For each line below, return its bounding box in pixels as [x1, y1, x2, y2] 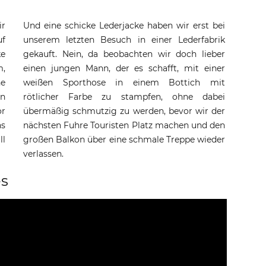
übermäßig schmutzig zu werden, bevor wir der [23, 106, 225, 116]
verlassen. [23, 148, 64, 159]
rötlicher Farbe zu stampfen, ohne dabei [23, 91, 225, 102]
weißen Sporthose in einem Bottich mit [23, 77, 225, 88]
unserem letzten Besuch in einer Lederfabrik [23, 34, 225, 45]
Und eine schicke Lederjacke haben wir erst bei [23, 20, 225, 31]
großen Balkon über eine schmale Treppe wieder [23, 134, 225, 145]
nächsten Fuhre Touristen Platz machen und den [23, 120, 225, 131]
